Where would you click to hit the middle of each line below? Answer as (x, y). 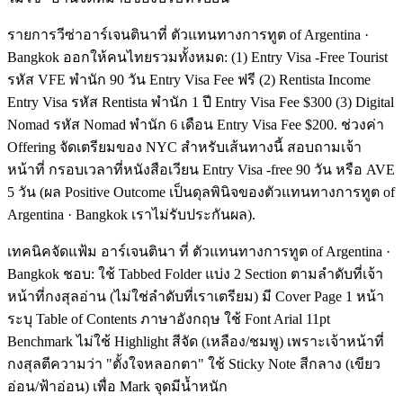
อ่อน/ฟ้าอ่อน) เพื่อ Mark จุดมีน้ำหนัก (117, 386)
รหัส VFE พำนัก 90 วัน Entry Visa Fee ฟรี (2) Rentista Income (189, 79)
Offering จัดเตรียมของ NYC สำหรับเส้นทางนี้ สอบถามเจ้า (184, 147)
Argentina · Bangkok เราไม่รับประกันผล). (131, 214)
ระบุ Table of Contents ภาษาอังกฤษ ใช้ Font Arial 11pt (169, 318)
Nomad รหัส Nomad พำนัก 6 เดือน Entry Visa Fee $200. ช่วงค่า (196, 124)
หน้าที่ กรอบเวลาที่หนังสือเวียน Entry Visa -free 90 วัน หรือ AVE (201, 169)
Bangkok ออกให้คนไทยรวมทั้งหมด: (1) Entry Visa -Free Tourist (197, 57)
